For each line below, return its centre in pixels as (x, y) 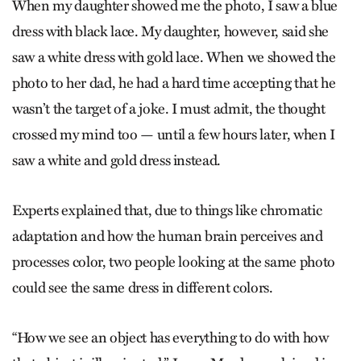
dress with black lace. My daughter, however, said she (170, 31)
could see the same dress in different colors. (143, 287)
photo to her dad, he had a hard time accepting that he (174, 83)
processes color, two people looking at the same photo (174, 261)
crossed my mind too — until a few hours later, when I (174, 134)
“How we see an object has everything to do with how (170, 337)
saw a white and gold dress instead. (117, 160)
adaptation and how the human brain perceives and (168, 236)
